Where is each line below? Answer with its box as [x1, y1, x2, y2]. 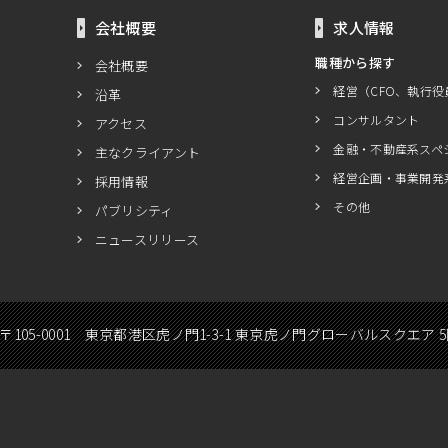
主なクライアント [94, 143, 201, 162]
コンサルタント [333, 111, 420, 128]
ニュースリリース [94, 230, 200, 249]
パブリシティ [94, 201, 174, 220]
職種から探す [315, 53, 396, 72]
